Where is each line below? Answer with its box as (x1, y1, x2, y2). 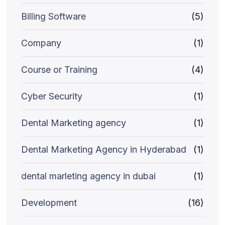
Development (21, 197, 77, 208)
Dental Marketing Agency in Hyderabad (21, 144, 186, 155)
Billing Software (21, 11, 86, 22)
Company (21, 38, 61, 48)
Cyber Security (21, 91, 82, 101)
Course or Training (21, 64, 97, 75)
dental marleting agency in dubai (21, 171, 156, 181)
